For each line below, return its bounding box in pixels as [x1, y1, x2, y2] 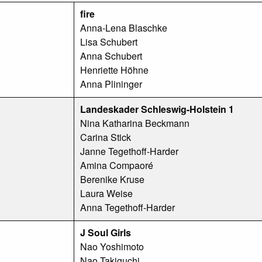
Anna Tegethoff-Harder [80, 200, 175, 214]
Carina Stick [80, 130, 131, 144]
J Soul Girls [80, 225, 131, 239]
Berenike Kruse [80, 172, 144, 186]
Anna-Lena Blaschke [80, 20, 167, 35]
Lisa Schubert [80, 35, 137, 49]
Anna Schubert [80, 49, 142, 63]
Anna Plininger [80, 77, 142, 91]
